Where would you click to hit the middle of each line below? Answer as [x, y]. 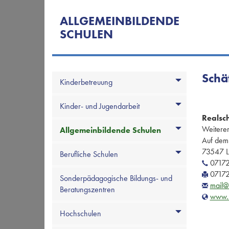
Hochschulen [81, 214]
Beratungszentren [87, 190]
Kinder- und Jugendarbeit [100, 106]
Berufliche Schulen [89, 154]
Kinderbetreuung [86, 82]
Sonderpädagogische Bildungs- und [116, 178]
